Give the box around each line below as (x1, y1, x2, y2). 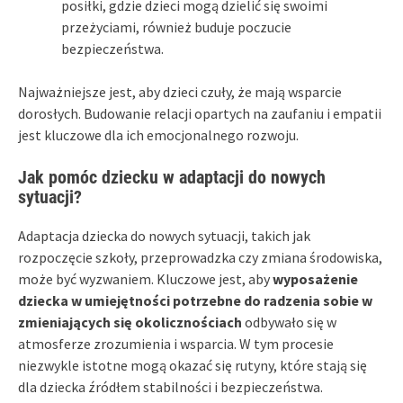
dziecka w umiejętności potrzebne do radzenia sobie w (18, 291, 372, 309)
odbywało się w (242, 312, 336, 331)
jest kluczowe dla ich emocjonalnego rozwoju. (18, 125, 299, 144)
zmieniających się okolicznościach (18, 312, 242, 331)
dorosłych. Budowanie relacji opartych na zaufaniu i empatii (18, 103, 381, 122)
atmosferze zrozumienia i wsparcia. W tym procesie (18, 334, 334, 353)
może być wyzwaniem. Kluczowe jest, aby (18, 269, 273, 288)
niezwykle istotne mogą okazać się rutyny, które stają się (18, 355, 367, 374)
